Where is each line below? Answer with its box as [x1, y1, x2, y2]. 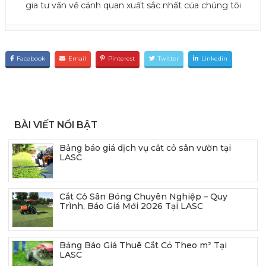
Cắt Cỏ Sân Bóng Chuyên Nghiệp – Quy [59, 191, 227, 202]
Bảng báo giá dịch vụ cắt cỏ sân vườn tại [59, 142, 231, 153]
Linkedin [201, 54, 227, 62]
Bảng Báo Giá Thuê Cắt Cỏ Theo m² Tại [59, 239, 227, 251]
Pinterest [108, 54, 135, 62]
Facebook [17, 54, 45, 62]
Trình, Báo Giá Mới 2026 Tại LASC [59, 200, 203, 211]
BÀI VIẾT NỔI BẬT [14, 119, 97, 131]
